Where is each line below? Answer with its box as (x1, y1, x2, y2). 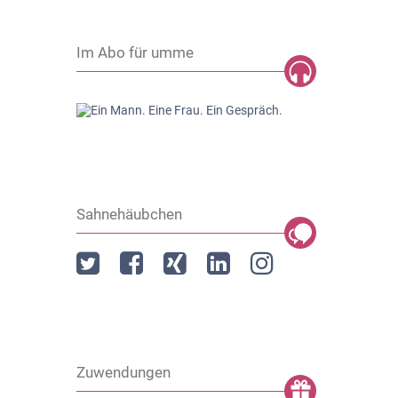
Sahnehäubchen (76, 205, 182, 224)
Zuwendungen (76, 363, 171, 382)
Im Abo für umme (76, 44, 194, 62)
